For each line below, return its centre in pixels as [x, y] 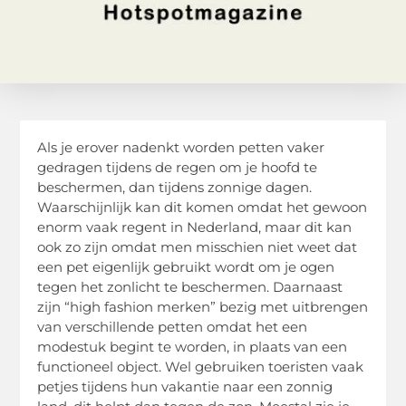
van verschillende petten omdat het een [173, 326]
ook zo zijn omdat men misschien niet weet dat [198, 246]
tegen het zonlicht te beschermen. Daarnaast [190, 286]
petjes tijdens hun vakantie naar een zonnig [185, 386]
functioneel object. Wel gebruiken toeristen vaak [201, 366]
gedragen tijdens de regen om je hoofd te [178, 167]
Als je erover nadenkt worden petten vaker [181, 147]
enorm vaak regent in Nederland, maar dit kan [195, 227]
